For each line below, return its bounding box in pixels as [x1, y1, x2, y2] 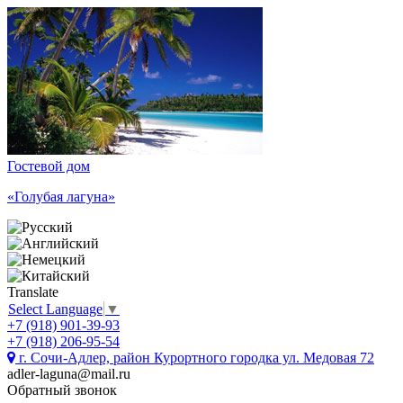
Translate [7, 284, 58, 300]
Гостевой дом [7, 158, 90, 174]
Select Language [8, 301, 103, 318]
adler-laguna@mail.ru [7, 366, 130, 382]
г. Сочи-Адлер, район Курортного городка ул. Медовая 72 [15, 350, 374, 366]
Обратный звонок [7, 382, 117, 399]
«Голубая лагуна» [7, 189, 115, 204]
